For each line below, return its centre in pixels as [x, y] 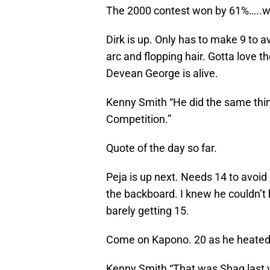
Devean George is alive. [162, 74]
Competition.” [139, 119]
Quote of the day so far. [162, 148]
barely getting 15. [148, 211]
